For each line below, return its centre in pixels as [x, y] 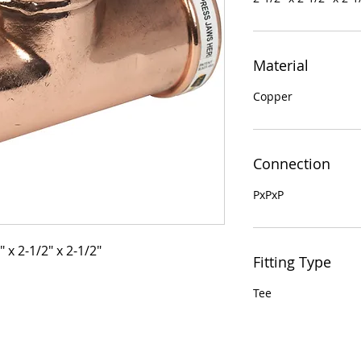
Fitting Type [292, 262]
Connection [292, 164]
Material [281, 66]
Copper [273, 97]
